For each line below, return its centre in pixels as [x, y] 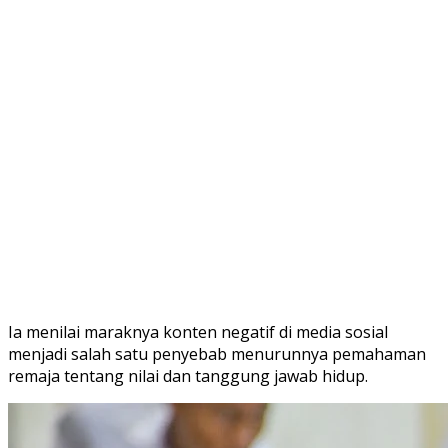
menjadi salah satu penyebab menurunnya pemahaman [217, 353]
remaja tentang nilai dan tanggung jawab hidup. [188, 375]
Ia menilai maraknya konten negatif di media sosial [198, 331]
